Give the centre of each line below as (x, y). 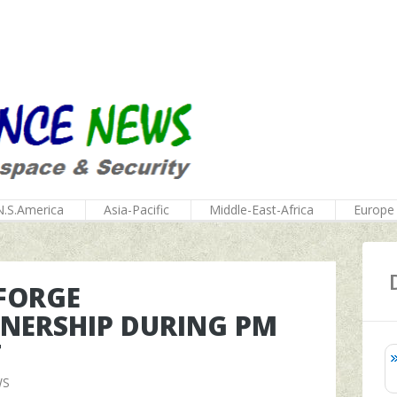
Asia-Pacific (136, 210)
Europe (374, 210)
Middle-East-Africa (261, 210)
